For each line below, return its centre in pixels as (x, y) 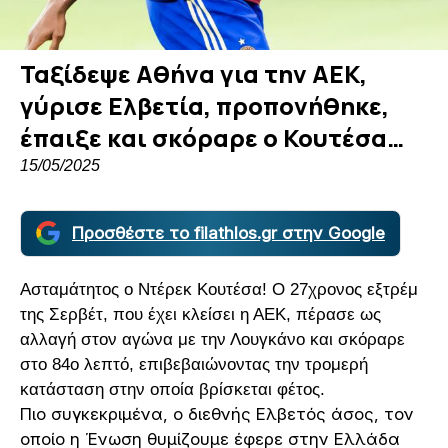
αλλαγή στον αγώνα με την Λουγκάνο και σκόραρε (212, 339)
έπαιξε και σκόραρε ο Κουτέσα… (212, 137)
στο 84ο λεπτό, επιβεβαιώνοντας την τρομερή (194, 364)
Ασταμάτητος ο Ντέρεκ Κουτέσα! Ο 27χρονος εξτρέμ (219, 289)
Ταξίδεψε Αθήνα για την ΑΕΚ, (193, 73)
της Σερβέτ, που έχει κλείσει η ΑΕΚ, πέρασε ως (200, 314)
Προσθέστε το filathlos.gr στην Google (228, 232)
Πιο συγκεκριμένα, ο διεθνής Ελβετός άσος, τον (217, 413)
